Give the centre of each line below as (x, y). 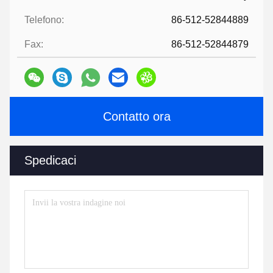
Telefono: (44, 20)
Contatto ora (136, 116)
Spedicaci (50, 160)
